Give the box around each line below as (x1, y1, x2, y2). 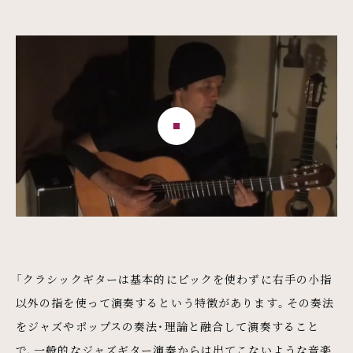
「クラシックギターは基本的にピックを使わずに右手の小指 (16, 270, 333, 287)
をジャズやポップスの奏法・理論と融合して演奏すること (16, 318, 320, 334)
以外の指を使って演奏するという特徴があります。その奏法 (16, 294, 335, 310)
